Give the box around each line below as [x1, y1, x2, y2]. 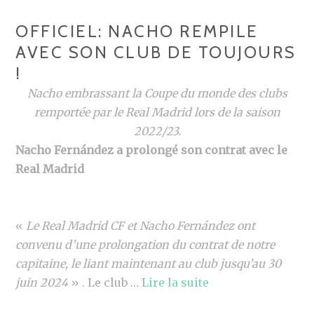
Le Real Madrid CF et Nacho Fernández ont [26, 219, 256, 233]
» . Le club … [68, 275, 142, 290]
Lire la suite [142, 275, 210, 290]
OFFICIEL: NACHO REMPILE [15, 21, 259, 42]
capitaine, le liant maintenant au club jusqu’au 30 [15, 257, 282, 271]
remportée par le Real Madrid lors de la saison [34, 105, 280, 120]
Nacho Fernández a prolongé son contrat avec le [15, 143, 288, 158]
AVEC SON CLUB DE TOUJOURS [15, 42, 296, 63]
